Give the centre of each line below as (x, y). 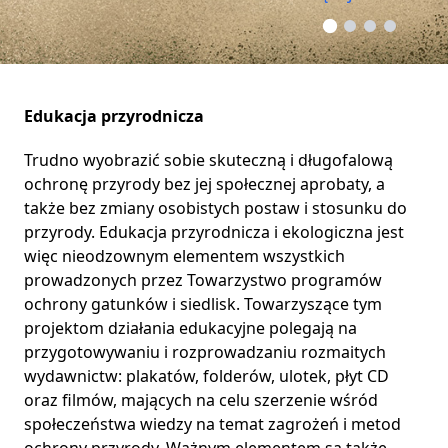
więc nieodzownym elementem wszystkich (184, 255)
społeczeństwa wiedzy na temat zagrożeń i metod (212, 423)
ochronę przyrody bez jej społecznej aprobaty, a (204, 183)
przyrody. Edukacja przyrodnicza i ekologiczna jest (214, 231)
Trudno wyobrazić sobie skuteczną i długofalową (208, 159)
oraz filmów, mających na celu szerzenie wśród (201, 399)
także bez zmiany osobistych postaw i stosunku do (215, 207)
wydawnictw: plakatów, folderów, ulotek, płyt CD (206, 375)
